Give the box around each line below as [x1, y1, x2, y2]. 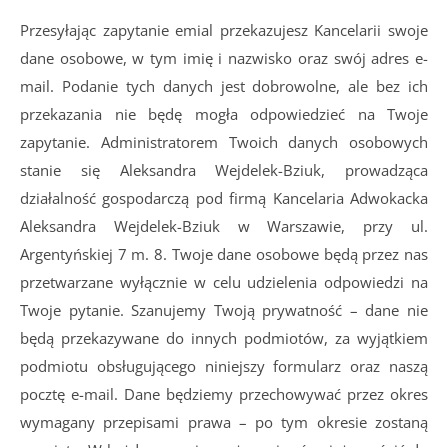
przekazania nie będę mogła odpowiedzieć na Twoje [20, 104, 428, 124]
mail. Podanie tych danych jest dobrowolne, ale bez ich [20, 76, 428, 96]
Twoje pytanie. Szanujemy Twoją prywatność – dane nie [20, 300, 428, 320]
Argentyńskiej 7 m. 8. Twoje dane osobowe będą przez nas [20, 244, 428, 264]
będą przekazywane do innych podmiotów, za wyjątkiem [20, 328, 428, 348]
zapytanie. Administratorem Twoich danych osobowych [20, 132, 428, 152]
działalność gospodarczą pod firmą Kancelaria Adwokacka [20, 188, 428, 208]
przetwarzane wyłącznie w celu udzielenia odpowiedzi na [20, 272, 428, 292]
